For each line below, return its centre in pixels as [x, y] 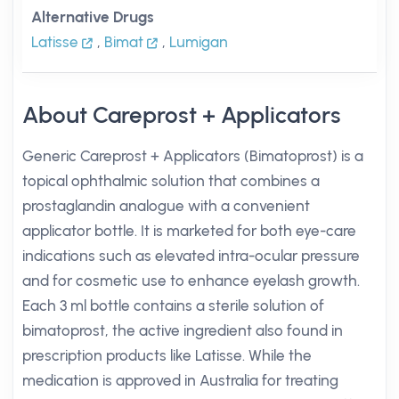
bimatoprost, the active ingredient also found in [183, 330]
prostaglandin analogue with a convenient [166, 206]
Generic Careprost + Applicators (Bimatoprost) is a [193, 156]
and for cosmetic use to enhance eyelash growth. [191, 281]
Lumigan [199, 42]
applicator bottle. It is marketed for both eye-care [189, 231]
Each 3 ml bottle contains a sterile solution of [173, 305]
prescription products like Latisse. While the [167, 355]
